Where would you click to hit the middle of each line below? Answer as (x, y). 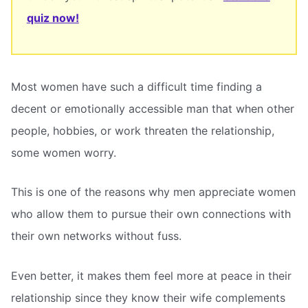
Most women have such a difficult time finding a (136, 86)
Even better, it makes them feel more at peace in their (151, 275)
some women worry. (64, 152)
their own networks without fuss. (96, 236)
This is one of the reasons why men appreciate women (153, 192)
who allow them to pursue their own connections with (151, 214)
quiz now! (53, 18)
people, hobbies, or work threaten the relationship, (143, 130)
